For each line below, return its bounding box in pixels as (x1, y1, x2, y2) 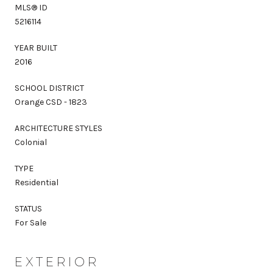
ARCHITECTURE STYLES (15, 122, 102, 133)
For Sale (15, 217, 46, 228)
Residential (15, 177, 58, 188)
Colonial (15, 136, 47, 147)
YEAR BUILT (15, 42, 57, 53)
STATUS (15, 203, 42, 214)
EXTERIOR (15, 254, 99, 269)
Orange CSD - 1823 (15, 96, 87, 107)
